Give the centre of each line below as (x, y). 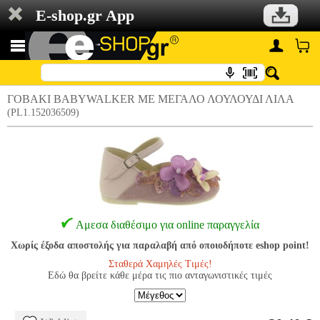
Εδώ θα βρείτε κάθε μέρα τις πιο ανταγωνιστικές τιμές (160, 275)
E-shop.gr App (85, 15)
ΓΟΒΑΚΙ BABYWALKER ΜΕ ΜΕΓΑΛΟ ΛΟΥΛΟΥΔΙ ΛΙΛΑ (151, 99)
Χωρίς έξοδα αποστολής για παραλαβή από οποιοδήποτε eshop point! (160, 245)
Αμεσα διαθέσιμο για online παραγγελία (167, 225)
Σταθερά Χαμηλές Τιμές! (160, 264)
